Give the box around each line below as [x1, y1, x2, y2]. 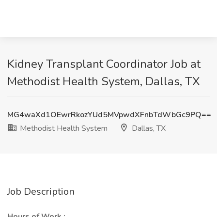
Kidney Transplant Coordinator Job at [7, 56, 201, 72]
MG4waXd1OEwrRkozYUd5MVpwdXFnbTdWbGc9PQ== [7, 109, 211, 120]
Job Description [7, 185, 75, 198]
